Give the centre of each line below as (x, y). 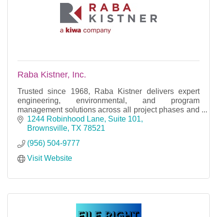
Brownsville (47, 128)
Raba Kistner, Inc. (52, 74)
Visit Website (50, 158)
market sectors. (43, 119)
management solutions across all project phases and (108, 109)
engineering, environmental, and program (108, 100)
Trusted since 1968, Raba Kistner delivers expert (108, 91)
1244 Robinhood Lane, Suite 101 (84, 119)
